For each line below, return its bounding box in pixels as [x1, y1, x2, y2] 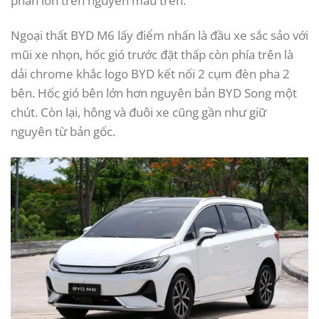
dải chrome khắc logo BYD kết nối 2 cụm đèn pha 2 [11, 66, 290, 83]
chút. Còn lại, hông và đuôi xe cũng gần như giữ [11, 104, 266, 121]
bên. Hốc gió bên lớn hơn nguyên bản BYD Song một [11, 85, 297, 102]
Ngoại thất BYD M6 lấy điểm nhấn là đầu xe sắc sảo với [11, 27, 308, 44]
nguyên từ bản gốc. [11, 123, 115, 140]
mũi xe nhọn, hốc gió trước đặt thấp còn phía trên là [11, 46, 293, 63]
